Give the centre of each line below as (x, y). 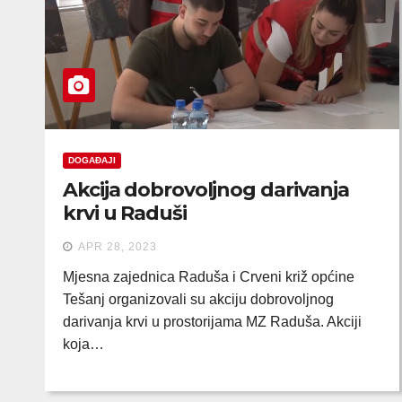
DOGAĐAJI (92, 160)
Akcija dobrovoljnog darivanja (206, 190)
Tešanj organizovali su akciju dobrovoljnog (198, 299)
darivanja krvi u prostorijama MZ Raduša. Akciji (212, 322)
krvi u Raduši (125, 213)
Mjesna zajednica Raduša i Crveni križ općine (209, 277)
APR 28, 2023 (118, 247)
